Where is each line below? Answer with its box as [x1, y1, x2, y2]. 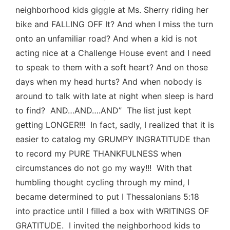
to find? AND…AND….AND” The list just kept [15, 105, 191, 116]
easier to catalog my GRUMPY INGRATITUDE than [15, 133, 210, 144]
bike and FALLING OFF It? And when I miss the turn [15, 18, 213, 29]
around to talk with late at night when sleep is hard [15, 90, 214, 101]
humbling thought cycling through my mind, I [15, 177, 189, 187]
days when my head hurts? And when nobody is [15, 76, 202, 87]
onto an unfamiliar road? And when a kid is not [15, 33, 197, 44]
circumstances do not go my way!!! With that [15, 162, 192, 173]
